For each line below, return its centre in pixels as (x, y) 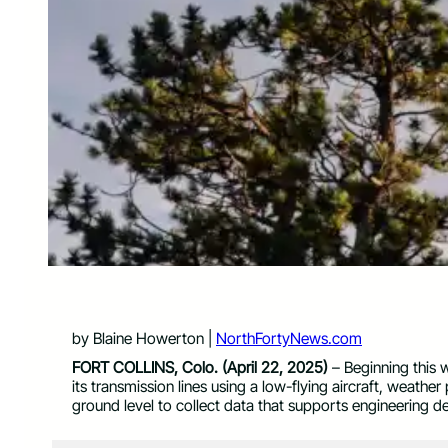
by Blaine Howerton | (144, 338)
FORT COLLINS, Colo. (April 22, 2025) (200, 368)
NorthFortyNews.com (289, 338)
